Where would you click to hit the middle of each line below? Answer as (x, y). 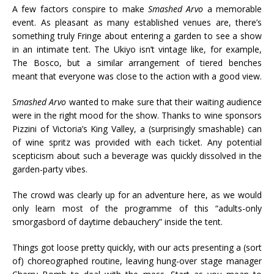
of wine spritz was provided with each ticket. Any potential (137, 143)
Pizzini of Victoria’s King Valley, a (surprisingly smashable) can (137, 129)
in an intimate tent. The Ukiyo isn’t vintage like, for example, (137, 50)
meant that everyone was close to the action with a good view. (137, 76)
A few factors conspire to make (80, 9)
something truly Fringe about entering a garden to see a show (137, 36)
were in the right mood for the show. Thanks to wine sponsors (137, 116)
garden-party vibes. (50, 169)
